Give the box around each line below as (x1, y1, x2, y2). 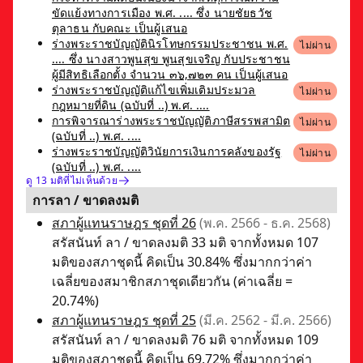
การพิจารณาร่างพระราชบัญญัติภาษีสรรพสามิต (52, 112, 291, 128)
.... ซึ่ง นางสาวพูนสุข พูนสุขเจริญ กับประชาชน (52, 50, 290, 66)
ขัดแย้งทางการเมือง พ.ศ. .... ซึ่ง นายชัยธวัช (52, 4, 272, 20)
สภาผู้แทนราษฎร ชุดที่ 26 (52, 213, 196, 232)
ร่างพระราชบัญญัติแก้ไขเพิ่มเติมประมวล (52, 81, 256, 97)
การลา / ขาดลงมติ (32, 190, 139, 209)
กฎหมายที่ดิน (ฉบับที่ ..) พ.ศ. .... (52, 96, 210, 113)
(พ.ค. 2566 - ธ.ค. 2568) (199, 213, 331, 232)
